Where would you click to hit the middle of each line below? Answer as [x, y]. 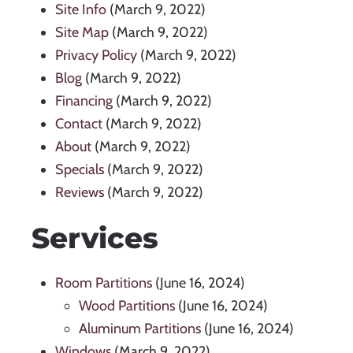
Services [95, 238]
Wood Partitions [127, 306]
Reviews [80, 193]
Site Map [82, 33]
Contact [79, 124]
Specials [80, 170]
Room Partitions [104, 283]
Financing [84, 101]
